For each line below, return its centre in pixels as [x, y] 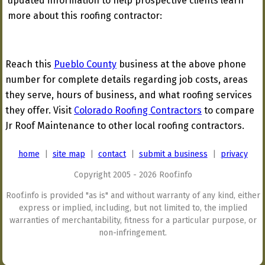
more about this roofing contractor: [85, 16]
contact [112, 154]
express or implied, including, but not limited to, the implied [133, 208]
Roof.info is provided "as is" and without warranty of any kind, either [133, 195]
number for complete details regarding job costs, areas [127, 80]
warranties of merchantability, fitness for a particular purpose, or [133, 220]
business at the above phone [181, 64]
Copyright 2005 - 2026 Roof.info [133, 175]
